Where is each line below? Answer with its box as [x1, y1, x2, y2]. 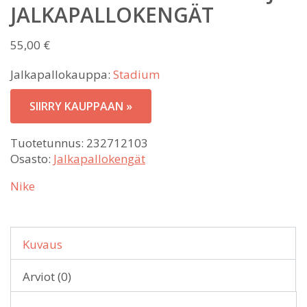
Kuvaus [23, 236, 62, 252]
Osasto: [10, 150, 53, 167]
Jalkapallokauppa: [10, 66, 113, 82]
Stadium [113, 66, 160, 82]
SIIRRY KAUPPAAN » [29, 98, 132, 114]
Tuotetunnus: [10, 134, 86, 151]
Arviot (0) [23, 268, 71, 284]
